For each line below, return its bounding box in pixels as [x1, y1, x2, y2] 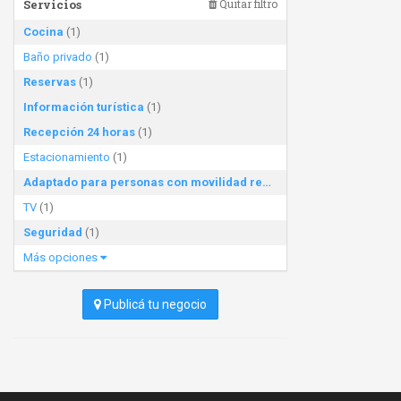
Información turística [23, 100, 144, 114]
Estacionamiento [23, 150, 110, 164]
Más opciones [23, 251, 100, 264]
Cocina [23, 25, 64, 38]
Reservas [23, 75, 76, 89]
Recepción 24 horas [23, 125, 135, 139]
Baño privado [23, 50, 92, 64]
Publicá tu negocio [101, 297, 207, 311]
